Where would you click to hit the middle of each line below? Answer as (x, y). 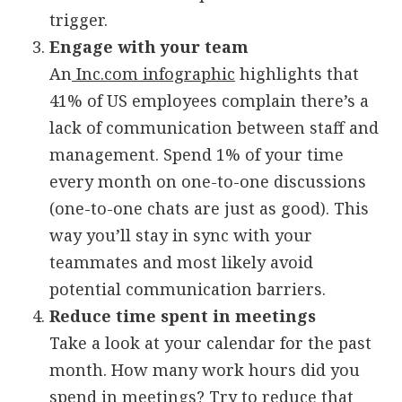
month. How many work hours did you (205, 369)
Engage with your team (149, 46)
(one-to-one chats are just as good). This (209, 208)
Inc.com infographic (153, 73)
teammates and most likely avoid (181, 262)
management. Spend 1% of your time (197, 154)
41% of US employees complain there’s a (209, 100)
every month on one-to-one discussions (208, 181)
